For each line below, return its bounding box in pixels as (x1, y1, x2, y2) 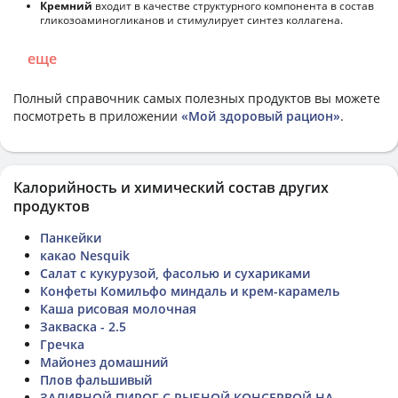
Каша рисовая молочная (40, 299, 196, 317)
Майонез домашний (40, 353, 168, 370)
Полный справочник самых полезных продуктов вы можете (13, 89, 380, 107)
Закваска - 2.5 (40, 317, 126, 335)
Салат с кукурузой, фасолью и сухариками (40, 264, 310, 282)
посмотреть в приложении (13, 107, 181, 124)
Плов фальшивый (40, 370, 152, 388)
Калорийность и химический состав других (13, 177, 329, 197)
